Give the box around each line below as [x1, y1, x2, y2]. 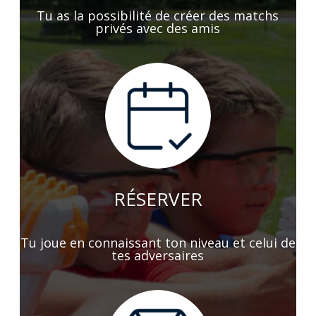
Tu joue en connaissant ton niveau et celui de [20, 233, 296, 251]
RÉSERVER [113, 186, 202, 212]
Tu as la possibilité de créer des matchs [37, 6, 279, 24]
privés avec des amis [95, 19, 221, 37]
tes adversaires [111, 246, 205, 264]
